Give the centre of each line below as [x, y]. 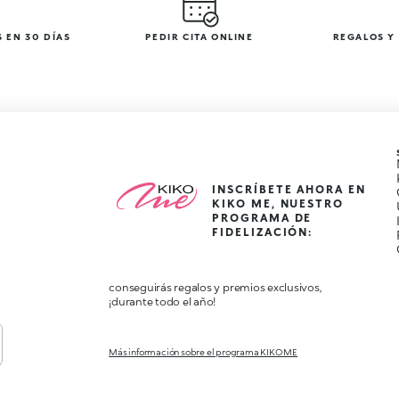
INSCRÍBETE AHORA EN [289, 189]
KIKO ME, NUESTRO [278, 203]
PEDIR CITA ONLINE [199, 36]
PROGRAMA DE [262, 217]
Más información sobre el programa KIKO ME [204, 352]
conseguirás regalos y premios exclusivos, [215, 287]
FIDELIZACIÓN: [263, 232]
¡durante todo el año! [163, 301]
